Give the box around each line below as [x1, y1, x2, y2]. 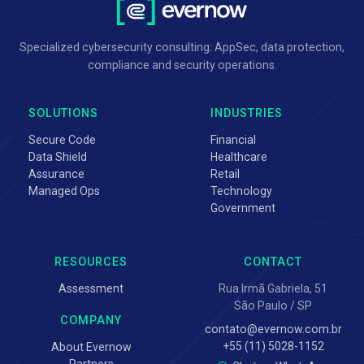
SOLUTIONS [28, 106, 98, 121]
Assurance [28, 167, 84, 181]
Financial [210, 133, 256, 147]
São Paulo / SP [234, 299, 312, 313]
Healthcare [210, 150, 267, 164]
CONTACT [244, 255, 302, 270]
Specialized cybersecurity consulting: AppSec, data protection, [19, 41, 344, 54]
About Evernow [50, 340, 132, 354]
